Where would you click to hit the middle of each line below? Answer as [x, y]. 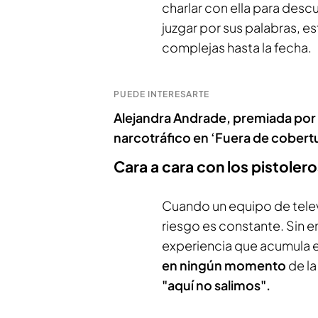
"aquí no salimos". [216, 285]
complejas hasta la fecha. [237, 47]
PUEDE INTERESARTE [162, 94]
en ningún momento [224, 265]
